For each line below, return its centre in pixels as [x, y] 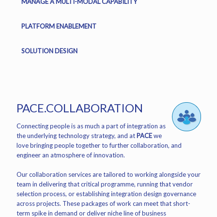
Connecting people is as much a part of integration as [91, 126]
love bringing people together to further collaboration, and [99, 145]
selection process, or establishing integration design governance [106, 194]
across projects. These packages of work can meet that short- [103, 203]
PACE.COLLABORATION [79, 108]
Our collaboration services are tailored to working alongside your [108, 174]
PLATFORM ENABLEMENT [59, 26]
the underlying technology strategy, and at [76, 136]
